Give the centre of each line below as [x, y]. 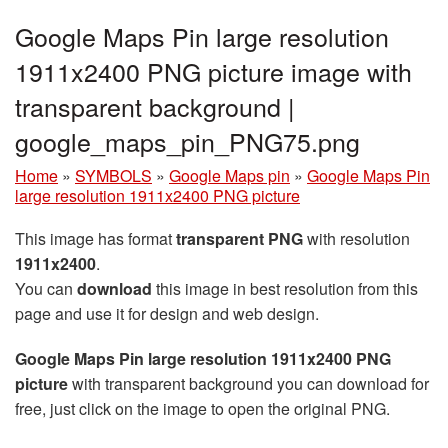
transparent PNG [239, 239]
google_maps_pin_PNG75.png [187, 141]
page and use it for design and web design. [167, 314]
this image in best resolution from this [285, 289]
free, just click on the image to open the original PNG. [202, 409]
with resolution [356, 239]
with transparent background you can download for [248, 384]
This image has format [95, 239]
